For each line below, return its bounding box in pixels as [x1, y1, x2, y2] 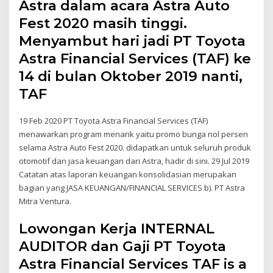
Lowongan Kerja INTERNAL [19, 220, 215, 238]
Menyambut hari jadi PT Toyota [19, 32, 246, 49]
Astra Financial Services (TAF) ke [19, 49, 252, 67]
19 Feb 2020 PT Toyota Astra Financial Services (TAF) [19, 115, 208, 126]
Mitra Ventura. [19, 195, 72, 207]
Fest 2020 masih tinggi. [19, 14, 188, 32]
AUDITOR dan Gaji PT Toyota [19, 238, 227, 255]
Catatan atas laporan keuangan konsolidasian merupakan [19, 168, 237, 180]
